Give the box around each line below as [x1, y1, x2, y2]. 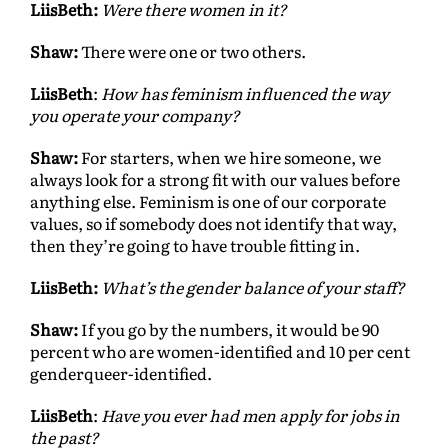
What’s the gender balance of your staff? [101, 275, 405, 300]
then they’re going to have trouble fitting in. [30, 233, 360, 258]
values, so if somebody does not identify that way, [30, 211, 397, 236]
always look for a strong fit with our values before [30, 167, 400, 192]
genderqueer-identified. [30, 361, 212, 386]
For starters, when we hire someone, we [78, 145, 381, 170]
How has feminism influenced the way [101, 81, 389, 106]
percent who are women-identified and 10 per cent [30, 339, 410, 364]
